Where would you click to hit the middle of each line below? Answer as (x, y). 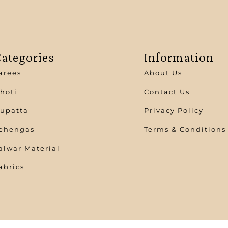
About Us (163, 73)
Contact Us (167, 92)
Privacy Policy (174, 110)
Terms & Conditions (185, 129)
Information (179, 57)
